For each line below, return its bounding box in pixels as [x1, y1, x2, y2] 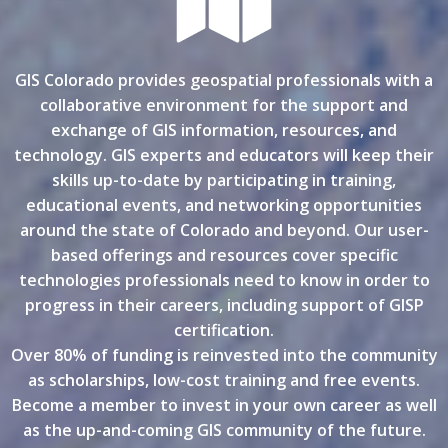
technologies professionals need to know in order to [18, 269, 430, 291]
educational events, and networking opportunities [26, 194, 422, 216]
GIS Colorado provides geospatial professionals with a [15, 69, 433, 91]
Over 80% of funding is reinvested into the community [10, 344, 438, 366]
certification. [174, 319, 274, 341]
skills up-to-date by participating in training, [52, 169, 396, 191]
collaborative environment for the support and [40, 94, 408, 116]
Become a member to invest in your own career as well [11, 394, 437, 416]
